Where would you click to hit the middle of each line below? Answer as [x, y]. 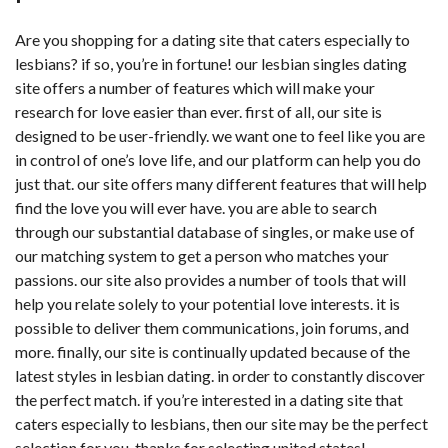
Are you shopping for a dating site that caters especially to [212, 39]
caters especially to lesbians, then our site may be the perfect [221, 423]
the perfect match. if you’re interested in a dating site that [209, 399]
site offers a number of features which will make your [195, 87]
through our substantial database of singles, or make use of [215, 231]
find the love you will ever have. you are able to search [196, 207]
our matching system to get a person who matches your [202, 255]
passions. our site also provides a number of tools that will [210, 279]
